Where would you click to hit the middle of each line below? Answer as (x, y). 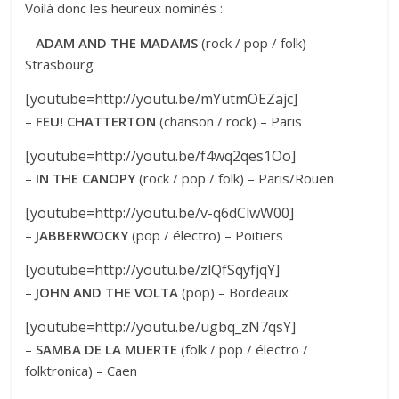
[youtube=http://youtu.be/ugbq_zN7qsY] (161, 326)
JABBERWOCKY (82, 235)
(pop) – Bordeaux (234, 292)
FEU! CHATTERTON (96, 121)
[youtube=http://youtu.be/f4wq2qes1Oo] (161, 155)
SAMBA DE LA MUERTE (107, 349)
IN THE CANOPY (86, 178)
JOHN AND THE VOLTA (106, 292)
